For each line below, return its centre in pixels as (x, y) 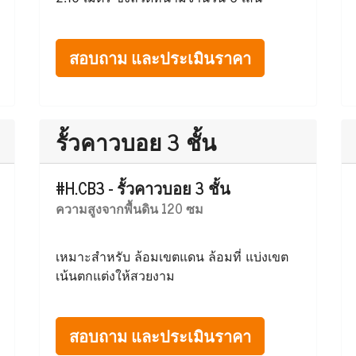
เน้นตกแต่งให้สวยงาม (115, 276)
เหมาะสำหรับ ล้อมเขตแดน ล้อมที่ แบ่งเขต (172, 257)
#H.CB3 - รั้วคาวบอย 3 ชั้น (143, 188)
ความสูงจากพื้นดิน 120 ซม (130, 208)
